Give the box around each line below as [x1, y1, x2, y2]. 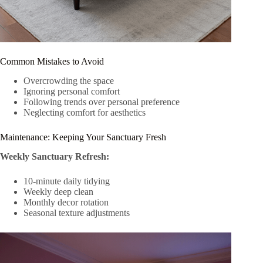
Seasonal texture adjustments [23, 207, 130, 218]
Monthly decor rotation [23, 197, 109, 207]
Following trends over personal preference [23, 96, 180, 107]
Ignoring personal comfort [23, 86, 120, 96]
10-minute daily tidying [23, 176, 110, 186]
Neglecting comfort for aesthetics [23, 107, 146, 117]
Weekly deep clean [23, 186, 93, 197]
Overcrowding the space [23, 75, 114, 86]
